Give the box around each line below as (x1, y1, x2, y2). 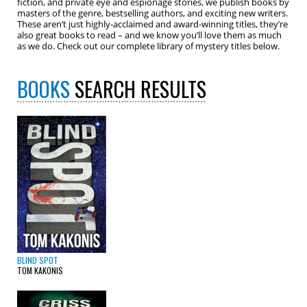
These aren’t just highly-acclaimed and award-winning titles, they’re (17, 18, 288, 30)
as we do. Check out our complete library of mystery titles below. (17, 40, 280, 52)
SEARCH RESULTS (70, 73, 206, 104)
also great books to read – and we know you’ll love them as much (17, 29, 282, 41)
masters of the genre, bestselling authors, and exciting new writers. (17, 7, 288, 19)
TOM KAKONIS (17, 265, 63, 276)
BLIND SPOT (17, 254, 58, 266)
